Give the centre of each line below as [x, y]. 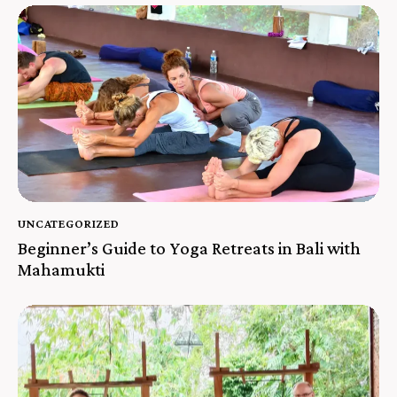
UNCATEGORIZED [69, 223]
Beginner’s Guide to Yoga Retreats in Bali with [189, 249]
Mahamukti [61, 270]
